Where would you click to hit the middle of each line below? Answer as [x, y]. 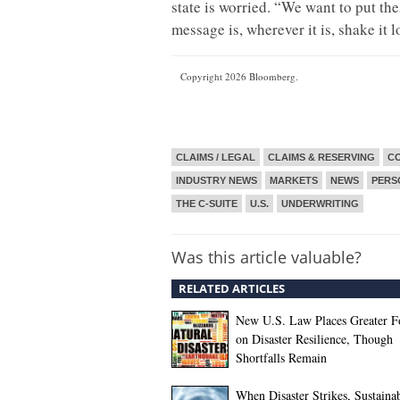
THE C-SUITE [207, 204]
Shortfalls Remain [281, 358]
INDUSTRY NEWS [217, 180]
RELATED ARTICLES [232, 288]
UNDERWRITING [320, 204]
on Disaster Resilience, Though [314, 339]
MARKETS [294, 180]
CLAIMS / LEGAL [216, 157]
